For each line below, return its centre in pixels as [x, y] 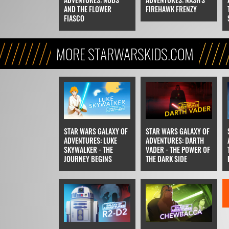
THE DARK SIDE [166, 159]
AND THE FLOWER [87, 9]
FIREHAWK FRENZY [171, 9]
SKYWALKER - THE [88, 150]
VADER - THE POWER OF [178, 150]
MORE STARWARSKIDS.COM [125, 54]
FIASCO [74, 18]
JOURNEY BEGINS [88, 159]
